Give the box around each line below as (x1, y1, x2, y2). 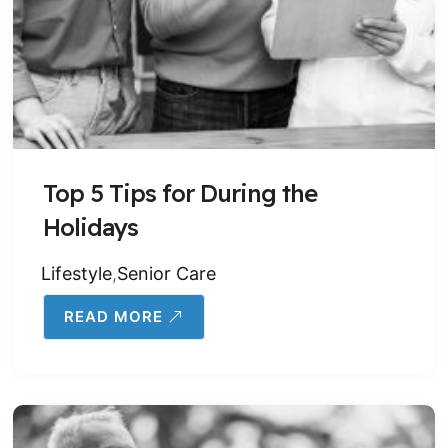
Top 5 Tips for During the (43, 178, 317, 208)
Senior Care (117, 263, 216, 284)
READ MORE (64, 307, 163, 326)
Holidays (43, 212, 138, 242)
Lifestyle (41, 263, 112, 284)
